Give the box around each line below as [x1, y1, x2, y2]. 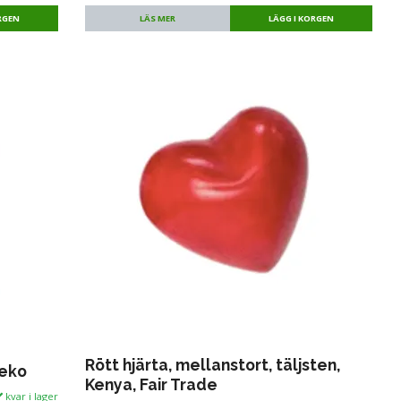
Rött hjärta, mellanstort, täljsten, [84, 355, 340, 375]
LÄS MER [139, 12, 175, 24]
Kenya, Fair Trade [84, 375, 218, 395]
